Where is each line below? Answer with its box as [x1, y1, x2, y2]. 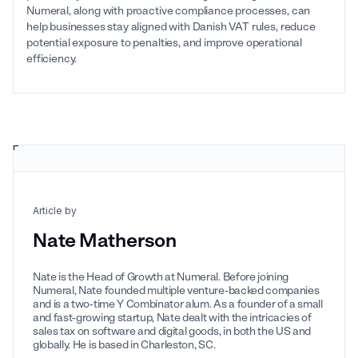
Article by [33, 205, 77, 217]
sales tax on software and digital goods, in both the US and [33, 324, 312, 339]
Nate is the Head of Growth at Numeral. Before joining [33, 270, 289, 284]
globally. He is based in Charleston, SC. [33, 338, 216, 352]
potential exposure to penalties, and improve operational [26, 36, 303, 50]
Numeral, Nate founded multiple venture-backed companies [33, 284, 320, 298]
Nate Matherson [33, 229, 177, 253]
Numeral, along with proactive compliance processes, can [26, 4, 311, 18]
